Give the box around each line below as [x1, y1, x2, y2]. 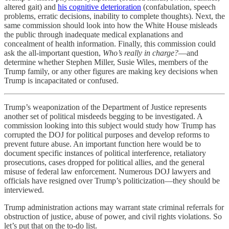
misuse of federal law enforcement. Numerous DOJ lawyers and [4, 167, 211, 176]
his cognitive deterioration [58, 3, 141, 11]
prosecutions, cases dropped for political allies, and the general [4, 158, 204, 167]
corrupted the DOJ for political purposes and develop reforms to [4, 130, 210, 139]
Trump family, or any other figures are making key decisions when [4, 67, 218, 76]
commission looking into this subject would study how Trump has [4, 121, 216, 130]
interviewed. [4, 186, 44, 194]
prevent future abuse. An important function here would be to [4, 140, 201, 148]
